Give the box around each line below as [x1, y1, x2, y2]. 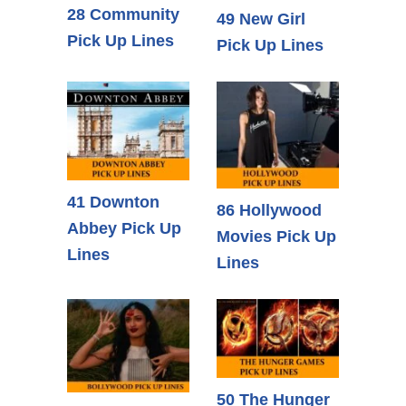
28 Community [67, 5, 179, 24]
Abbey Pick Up [67, 219, 181, 238]
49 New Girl [217, 9, 305, 28]
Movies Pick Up [217, 227, 336, 246]
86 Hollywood [217, 201, 322, 220]
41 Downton [67, 193, 159, 212]
